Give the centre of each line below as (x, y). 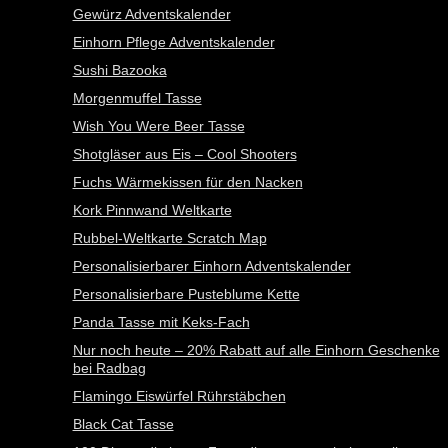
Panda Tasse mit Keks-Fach (161, 322)
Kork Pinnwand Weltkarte (152, 210)
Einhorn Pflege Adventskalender (173, 42)
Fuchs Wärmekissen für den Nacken (187, 182)
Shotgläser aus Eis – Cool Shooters (184, 154)
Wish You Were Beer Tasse (158, 126)
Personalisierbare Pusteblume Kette (186, 294)
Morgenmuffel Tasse (137, 98)
